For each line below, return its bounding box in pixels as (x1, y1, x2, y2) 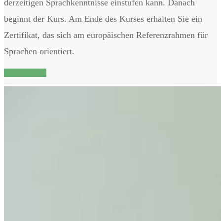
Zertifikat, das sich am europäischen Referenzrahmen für (4, 30, 208, 40)
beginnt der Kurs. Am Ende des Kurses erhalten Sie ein (4, 13, 202, 24)
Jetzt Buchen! (4, 68, 46, 77)
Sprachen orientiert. (4, 46, 74, 56)
